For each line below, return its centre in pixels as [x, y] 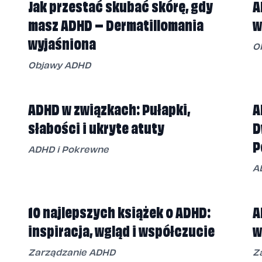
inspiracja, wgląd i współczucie [121, 230]
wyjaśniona [62, 42]
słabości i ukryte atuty [96, 127]
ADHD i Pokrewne [68, 149]
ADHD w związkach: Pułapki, [109, 108]
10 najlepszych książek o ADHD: [119, 211]
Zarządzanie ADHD [72, 252]
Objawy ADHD [59, 65]
